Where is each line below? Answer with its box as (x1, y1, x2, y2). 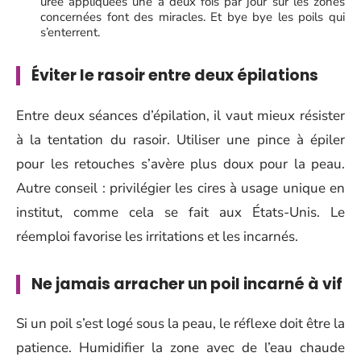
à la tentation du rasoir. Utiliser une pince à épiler (16, 130, 345, 149)
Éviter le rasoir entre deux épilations (31, 64, 318, 87)
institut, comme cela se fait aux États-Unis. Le (16, 202, 345, 222)
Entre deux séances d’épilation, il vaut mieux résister (16, 106, 345, 125)
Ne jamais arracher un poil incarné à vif (31, 272, 342, 295)
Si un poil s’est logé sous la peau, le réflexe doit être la (16, 314, 345, 334)
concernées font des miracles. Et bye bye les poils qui (40, 9, 345, 26)
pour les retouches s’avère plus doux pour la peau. (16, 154, 345, 173)
